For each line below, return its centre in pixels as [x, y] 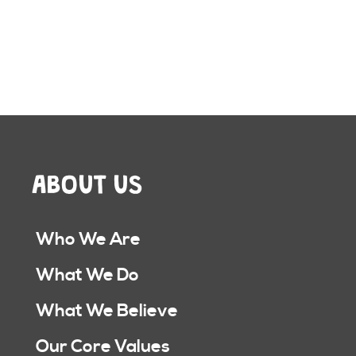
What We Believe [107, 311]
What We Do [87, 275]
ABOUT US [87, 180]
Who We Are [88, 240]
